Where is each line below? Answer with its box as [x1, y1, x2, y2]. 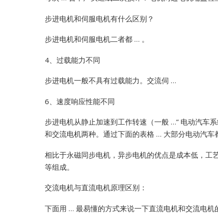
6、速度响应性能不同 [45, 96, 115, 106]
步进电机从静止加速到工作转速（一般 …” [45, 117, 179, 127]
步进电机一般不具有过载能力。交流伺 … [45, 75, 176, 86]
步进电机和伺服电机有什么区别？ [45, 13, 154, 23]
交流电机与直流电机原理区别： [45, 182, 147, 193]
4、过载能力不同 [45, 54, 100, 65]
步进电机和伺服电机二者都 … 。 [45, 34, 149, 44]
